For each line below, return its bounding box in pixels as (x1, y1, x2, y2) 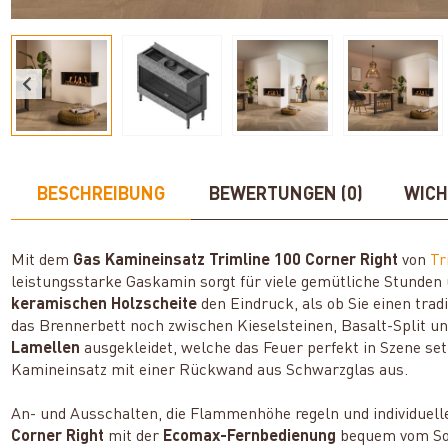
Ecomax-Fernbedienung (163, 428, 337, 445)
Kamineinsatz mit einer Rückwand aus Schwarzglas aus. (11, 362, 409, 379)
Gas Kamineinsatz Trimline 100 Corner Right (73, 252, 399, 269)
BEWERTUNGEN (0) (209, 185, 364, 204)
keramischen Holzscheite (11, 296, 198, 313)
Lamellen (11, 340, 81, 357)
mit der (104, 428, 164, 445)
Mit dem (11, 252, 74, 269)
